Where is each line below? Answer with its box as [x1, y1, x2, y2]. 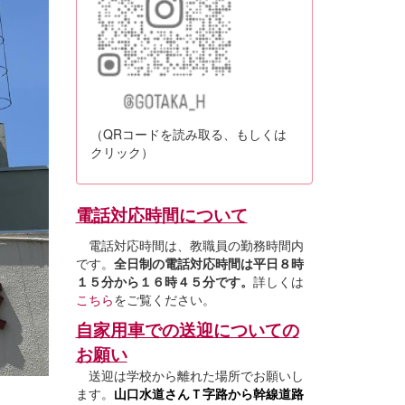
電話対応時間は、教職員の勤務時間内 [75, 235, 304, 254]
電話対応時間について [75, 202, 248, 227]
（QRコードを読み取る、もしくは [89, 124, 287, 143]
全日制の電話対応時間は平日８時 [113, 253, 304, 272]
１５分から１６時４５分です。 [75, 271, 253, 290]
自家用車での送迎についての [75, 316, 299, 342]
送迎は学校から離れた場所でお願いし [75, 365, 304, 384]
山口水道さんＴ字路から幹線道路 [113, 383, 304, 402]
